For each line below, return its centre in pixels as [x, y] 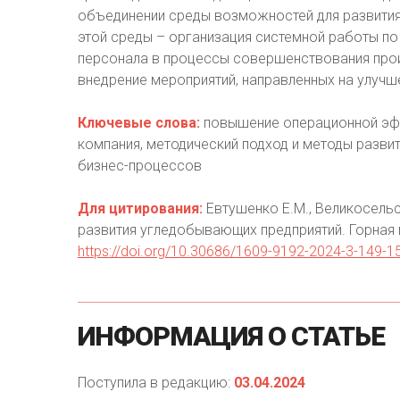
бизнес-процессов [140, 166]
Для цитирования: [140, 208]
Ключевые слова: [139, 123]
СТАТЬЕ [338, 336]
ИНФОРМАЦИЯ [170, 336]
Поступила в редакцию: [154, 383]
